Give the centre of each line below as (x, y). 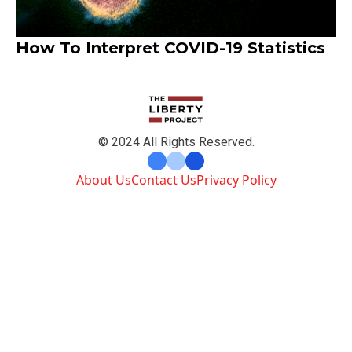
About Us (103, 180)
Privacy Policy (236, 180)
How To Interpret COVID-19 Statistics (170, 48)
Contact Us (163, 180)
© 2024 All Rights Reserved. (176, 142)
